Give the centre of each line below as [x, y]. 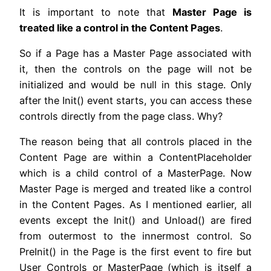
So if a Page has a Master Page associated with [135, 54]
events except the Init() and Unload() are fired [135, 220]
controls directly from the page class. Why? [121, 116]
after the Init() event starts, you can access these [135, 101]
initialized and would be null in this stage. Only [135, 85]
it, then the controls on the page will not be [135, 69]
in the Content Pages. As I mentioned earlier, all [135, 205]
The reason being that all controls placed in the [135, 142]
